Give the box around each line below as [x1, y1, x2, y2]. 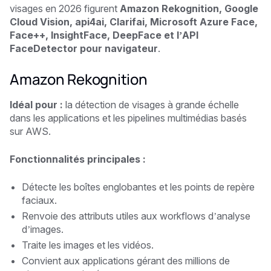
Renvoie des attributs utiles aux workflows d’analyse [22, 209, 250, 222]
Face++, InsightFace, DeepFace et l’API [10, 28, 198, 41]
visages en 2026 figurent [10, 2, 120, 15]
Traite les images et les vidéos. [22, 238, 154, 251]
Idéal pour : [10, 98, 63, 111]
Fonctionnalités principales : [10, 152, 146, 165]
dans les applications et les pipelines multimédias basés [10, 111, 247, 124]
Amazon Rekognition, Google [120, 2, 258, 15]
